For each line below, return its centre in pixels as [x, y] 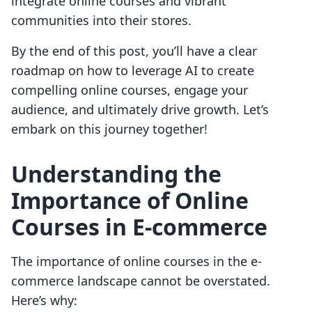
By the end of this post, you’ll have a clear [134, 51]
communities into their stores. [101, 21]
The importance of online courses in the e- [136, 262]
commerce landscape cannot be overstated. [141, 281]
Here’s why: [44, 301]
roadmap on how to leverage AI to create [133, 71]
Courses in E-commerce [139, 227]
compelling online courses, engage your [130, 90]
